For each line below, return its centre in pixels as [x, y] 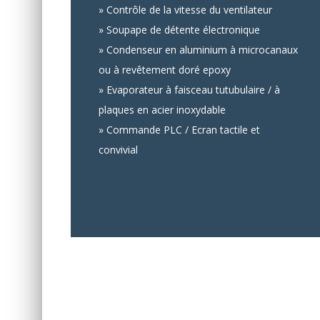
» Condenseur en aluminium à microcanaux [198, 50]
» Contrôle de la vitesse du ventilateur [185, 10]
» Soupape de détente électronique [179, 30]
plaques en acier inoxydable [162, 110]
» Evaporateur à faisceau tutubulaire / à [189, 90]
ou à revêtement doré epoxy [165, 70]
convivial [118, 150]
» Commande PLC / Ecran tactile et [179, 130]
